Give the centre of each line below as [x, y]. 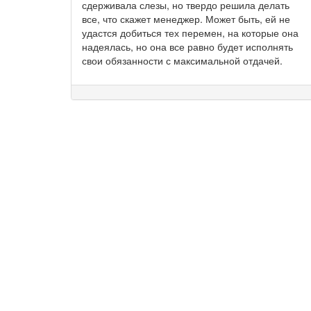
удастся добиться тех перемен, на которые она [190, 32]
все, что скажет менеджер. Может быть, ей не [186, 18]
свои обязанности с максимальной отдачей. [182, 60]
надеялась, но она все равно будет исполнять [187, 46]
